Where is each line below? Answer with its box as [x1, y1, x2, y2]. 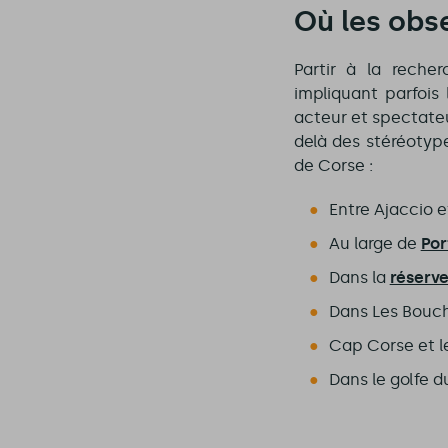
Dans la [328, 268, 390, 288]
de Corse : [293, 156, 373, 176]
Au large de [328, 234, 421, 254]
